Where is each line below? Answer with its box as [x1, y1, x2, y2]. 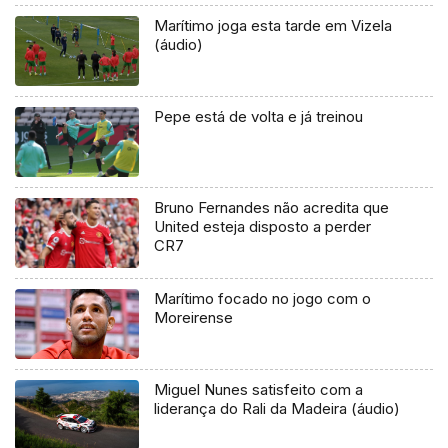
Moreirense [154, 308, 234, 328]
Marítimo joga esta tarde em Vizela [154, 16, 393, 36]
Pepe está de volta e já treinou [154, 107, 364, 127]
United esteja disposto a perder [154, 217, 372, 237]
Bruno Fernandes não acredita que [154, 198, 390, 218]
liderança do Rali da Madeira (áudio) [154, 399, 401, 419]
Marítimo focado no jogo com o [154, 289, 372, 309]
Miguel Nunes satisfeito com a [154, 380, 364, 400]
